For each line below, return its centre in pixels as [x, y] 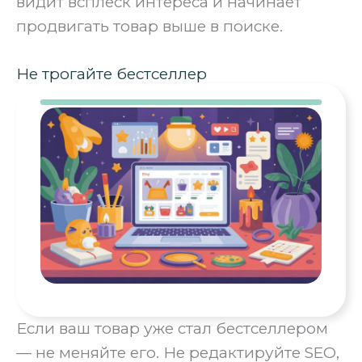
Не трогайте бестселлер [112, 74]
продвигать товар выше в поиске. [149, 27]
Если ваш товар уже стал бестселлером [172, 329]
